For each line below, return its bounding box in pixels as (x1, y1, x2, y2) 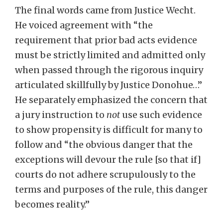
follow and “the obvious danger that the (15, 139, 193, 150)
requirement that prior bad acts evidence (15, 34, 197, 46)
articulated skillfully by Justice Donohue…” (15, 79, 204, 91)
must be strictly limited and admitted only (15, 49, 205, 61)
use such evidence (120, 109, 202, 120)
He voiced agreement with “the (15, 19, 153, 31)
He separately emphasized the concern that (15, 94, 208, 106)
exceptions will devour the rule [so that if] (15, 154, 201, 165)
